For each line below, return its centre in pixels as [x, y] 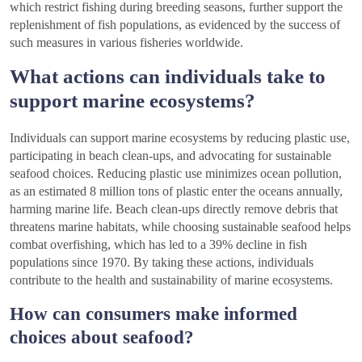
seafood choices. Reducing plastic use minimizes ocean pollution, [176, 174]
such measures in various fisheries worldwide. [126, 43]
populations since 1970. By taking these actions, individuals [162, 263]
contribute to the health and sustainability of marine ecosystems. [171, 280]
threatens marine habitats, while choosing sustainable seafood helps [180, 227]
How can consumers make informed [154, 314]
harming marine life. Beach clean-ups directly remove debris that [174, 209]
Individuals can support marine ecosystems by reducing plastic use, [180, 138]
